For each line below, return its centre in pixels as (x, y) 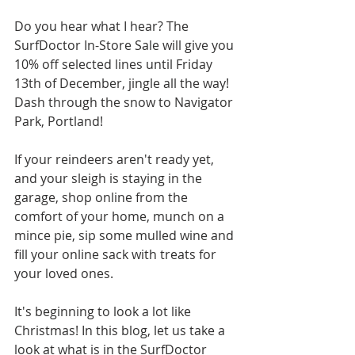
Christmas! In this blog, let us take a (121, 330)
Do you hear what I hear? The (103, 26)
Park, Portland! (59, 121)
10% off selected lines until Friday (115, 64)
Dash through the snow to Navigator (125, 102)
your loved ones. (65, 273)
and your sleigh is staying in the (110, 178)
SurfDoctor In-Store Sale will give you (126, 45)
